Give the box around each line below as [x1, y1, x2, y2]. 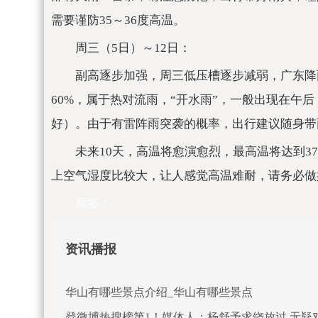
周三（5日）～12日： [75, 41, 191, 55]
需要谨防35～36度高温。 [51, 13, 185, 27]
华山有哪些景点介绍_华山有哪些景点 [65, 286, 253, 298]
